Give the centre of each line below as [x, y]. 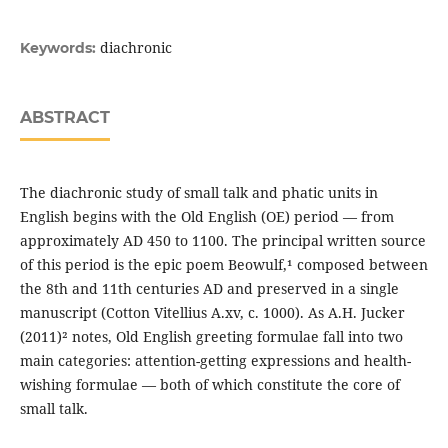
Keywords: [59, 48]
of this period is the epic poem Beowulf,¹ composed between [223, 265]
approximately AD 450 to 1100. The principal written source [222, 241]
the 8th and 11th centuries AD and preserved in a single [209, 289]
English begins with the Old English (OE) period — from [206, 217]
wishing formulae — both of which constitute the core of [209, 385]
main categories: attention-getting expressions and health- [215, 361]
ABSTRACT [64, 118]
